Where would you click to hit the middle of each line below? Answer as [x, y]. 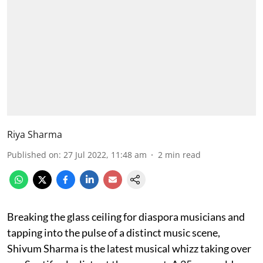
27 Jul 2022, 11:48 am [105, 154]
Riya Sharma [35, 134]
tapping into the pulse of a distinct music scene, [114, 232]
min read [183, 154]
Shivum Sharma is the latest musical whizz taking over [129, 248]
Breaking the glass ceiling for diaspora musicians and [126, 216]
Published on [33, 154]
